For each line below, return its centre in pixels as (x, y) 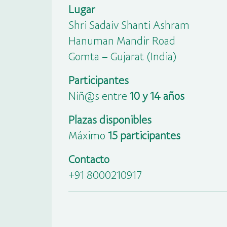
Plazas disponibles (110, 119)
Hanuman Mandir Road (122, 40)
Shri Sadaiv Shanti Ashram (129, 25)
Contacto (89, 159)
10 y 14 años (157, 96)
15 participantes (144, 135)
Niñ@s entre (99, 96)
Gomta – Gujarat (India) (122, 56)
